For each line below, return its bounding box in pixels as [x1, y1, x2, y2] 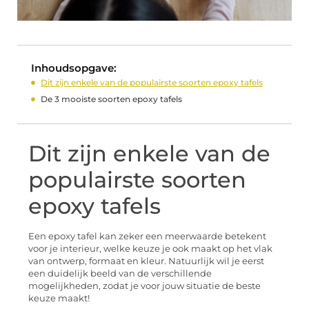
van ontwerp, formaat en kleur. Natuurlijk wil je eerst [28, 256, 264, 267]
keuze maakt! [28, 293, 90, 304]
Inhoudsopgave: [31, 61, 117, 75]
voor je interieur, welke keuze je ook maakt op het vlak [28, 243, 272, 255]
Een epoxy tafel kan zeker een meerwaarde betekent [28, 231, 266, 242]
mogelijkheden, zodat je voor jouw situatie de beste [28, 281, 261, 292]
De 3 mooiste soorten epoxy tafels [41, 94, 182, 105]
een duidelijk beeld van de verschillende [28, 268, 212, 279]
